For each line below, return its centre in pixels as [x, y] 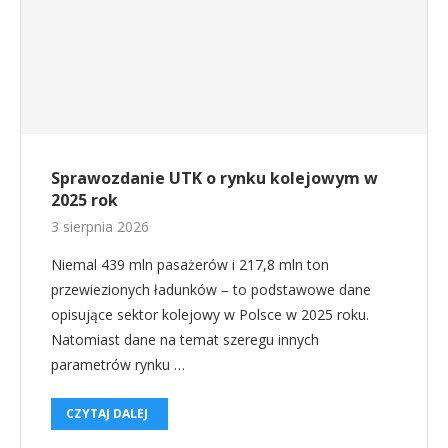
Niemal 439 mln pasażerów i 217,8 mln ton [190, 264]
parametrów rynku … [118, 364]
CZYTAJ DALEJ [107, 413]
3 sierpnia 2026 [100, 226]
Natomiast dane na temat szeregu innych [185, 339]
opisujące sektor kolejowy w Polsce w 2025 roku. [210, 314]
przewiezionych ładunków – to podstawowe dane [211, 289]
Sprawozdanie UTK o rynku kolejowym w [214, 177]
